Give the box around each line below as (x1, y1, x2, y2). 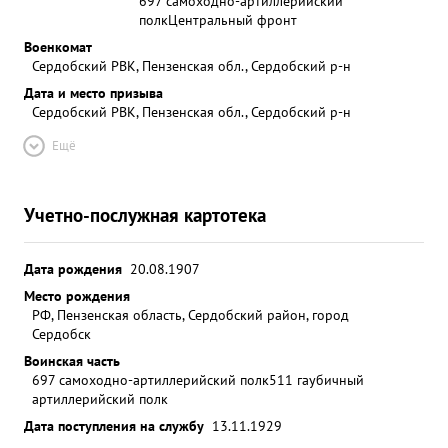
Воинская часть (24, 351, 120, 370)
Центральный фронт (168, 10, 297, 29)
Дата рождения (24, 259, 122, 278)
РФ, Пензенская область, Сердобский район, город (32, 305, 349, 324)
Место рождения (24, 286, 130, 305)
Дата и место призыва (24, 83, 163, 102)
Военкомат (24, 37, 92, 56)
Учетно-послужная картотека (24, 202, 266, 227)
